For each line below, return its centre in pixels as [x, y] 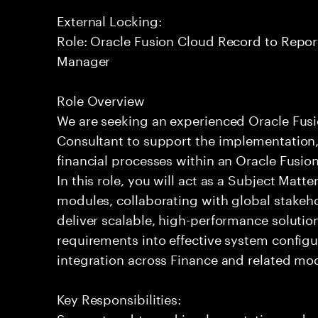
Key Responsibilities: [119, 297]
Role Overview [101, 99]
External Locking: [109, 19]
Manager [84, 59]
